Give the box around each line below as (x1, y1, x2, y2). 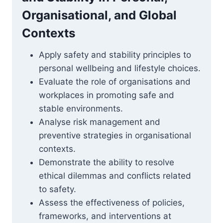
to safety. (39, 184, 76, 194)
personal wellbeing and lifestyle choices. (39, 63, 201, 73)
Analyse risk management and (39, 117, 160, 127)
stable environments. (39, 104, 123, 113)
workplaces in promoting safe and (39, 90, 174, 100)
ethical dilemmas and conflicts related (39, 171, 191, 181)
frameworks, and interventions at (39, 211, 171, 221)
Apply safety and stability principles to (39, 50, 191, 60)
